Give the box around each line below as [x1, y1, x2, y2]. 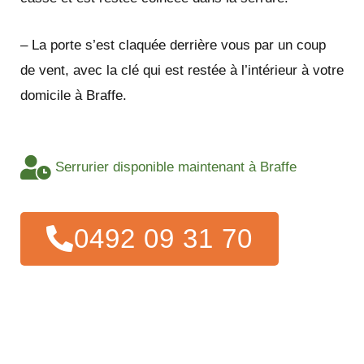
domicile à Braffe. [20, 87, 127, 103]
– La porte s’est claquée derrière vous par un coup [20, 37, 326, 53]
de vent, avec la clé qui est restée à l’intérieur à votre [20, 62, 344, 78]
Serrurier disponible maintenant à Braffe [54, 159, 297, 175]
